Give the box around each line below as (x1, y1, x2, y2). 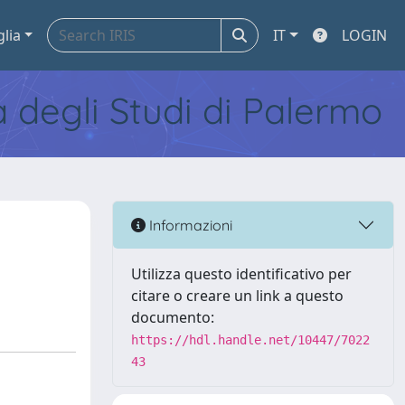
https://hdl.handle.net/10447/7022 (131, 333, 370, 347)
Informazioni (146, 215, 232, 234)
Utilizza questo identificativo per (131, 264, 352, 284)
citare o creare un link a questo (131, 286, 344, 306)
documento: (131, 307, 214, 327)
